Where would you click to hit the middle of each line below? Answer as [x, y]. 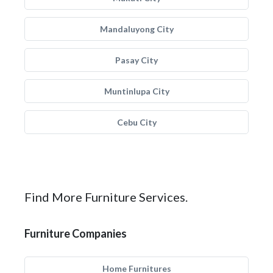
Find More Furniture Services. [106, 197]
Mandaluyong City [136, 29]
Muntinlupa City [136, 91]
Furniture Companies [76, 233]
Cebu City [136, 122]
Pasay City [136, 60]
